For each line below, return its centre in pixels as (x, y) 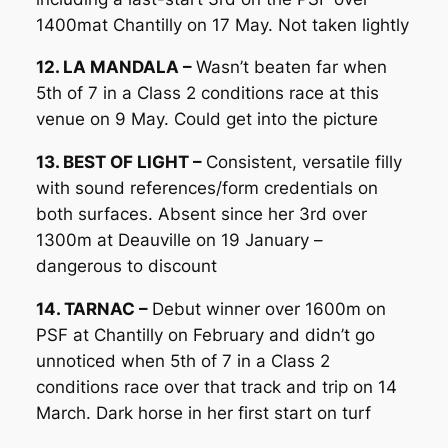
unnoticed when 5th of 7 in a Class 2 (182, 360)
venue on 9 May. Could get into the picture (206, 119)
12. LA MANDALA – (115, 67)
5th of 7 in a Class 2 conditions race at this (207, 93)
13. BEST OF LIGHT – (120, 162)
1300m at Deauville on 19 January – (179, 240)
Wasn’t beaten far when (291, 67)
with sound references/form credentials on (206, 188)
